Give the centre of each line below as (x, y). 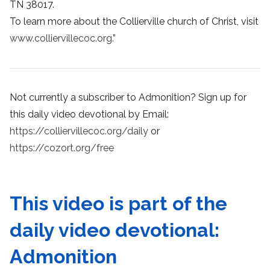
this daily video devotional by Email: (89, 115)
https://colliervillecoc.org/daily (79, 131)
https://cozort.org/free (62, 148)
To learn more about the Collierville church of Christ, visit (134, 22)
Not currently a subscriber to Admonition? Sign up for (128, 98)
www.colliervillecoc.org (61, 39)
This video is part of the (118, 204)
